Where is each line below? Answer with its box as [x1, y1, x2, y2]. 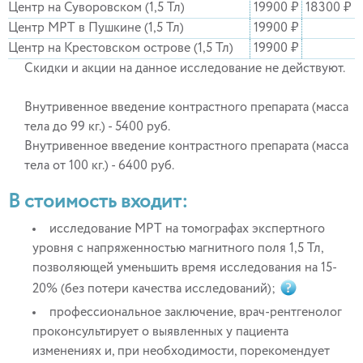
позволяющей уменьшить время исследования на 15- [32, 262, 337, 275]
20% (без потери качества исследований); [32, 283, 279, 296]
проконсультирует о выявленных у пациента [32, 326, 288, 339]
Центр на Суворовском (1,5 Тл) [8, 2, 185, 15]
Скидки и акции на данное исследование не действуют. [24, 62, 345, 75]
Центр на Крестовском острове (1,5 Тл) [8, 42, 233, 55]
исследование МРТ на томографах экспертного [49, 223, 325, 236]
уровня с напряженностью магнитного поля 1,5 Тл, [32, 242, 323, 255]
